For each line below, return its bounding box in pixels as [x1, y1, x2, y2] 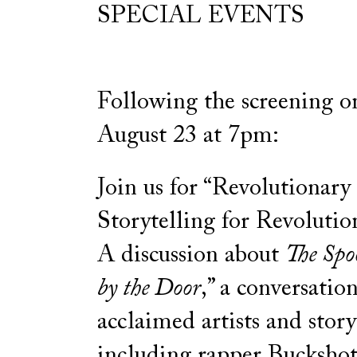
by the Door [97, 277, 201, 301]
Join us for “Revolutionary [97, 176, 351, 201]
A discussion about [97, 243, 285, 268]
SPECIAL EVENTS [97, 4, 304, 29]
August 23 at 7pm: [97, 124, 279, 148]
